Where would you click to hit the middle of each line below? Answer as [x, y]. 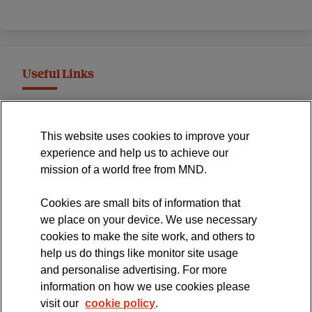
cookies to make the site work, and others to [148, 236]
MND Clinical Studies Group [89, 166]
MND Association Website [87, 114]
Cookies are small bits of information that [141, 203]
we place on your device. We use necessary [149, 220]
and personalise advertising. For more [134, 270]
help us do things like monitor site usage [140, 253]
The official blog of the [85, 242]
